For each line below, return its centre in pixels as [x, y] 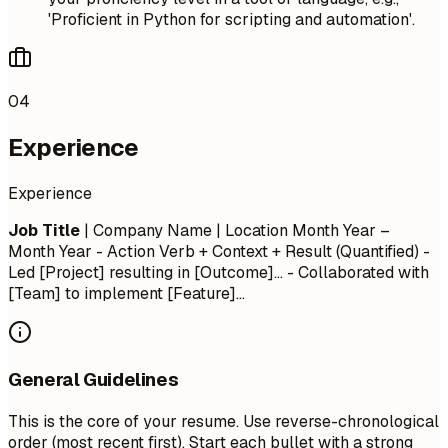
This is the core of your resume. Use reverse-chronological [223, 421]
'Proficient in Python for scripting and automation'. [231, 19]
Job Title [44, 230]
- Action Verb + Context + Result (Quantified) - [261, 251]
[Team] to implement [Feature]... [126, 293]
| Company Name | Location [186, 230]
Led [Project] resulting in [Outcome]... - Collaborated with [218, 272]
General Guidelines [93, 380]
